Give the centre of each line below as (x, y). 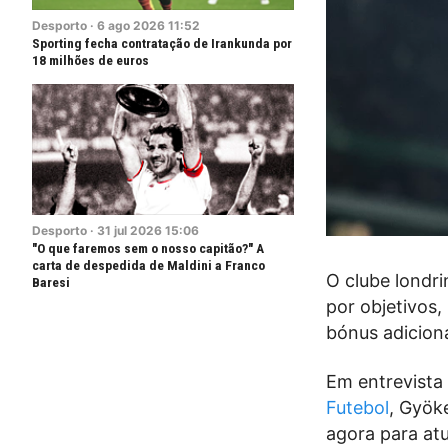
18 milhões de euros (90, 60)
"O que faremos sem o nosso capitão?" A (148, 248)
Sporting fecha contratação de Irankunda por (162, 43)
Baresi (51, 282)
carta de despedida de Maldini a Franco (148, 265)
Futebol (357, 408)
